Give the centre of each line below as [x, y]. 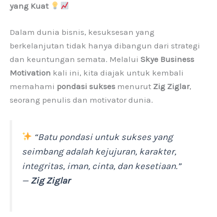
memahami [33, 86]
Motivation [30, 72]
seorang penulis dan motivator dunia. [81, 100]
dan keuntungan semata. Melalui [75, 59]
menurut [134, 86]
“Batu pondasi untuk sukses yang [104, 137]
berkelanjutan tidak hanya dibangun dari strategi [105, 45]
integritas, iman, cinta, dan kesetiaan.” [101, 166]
